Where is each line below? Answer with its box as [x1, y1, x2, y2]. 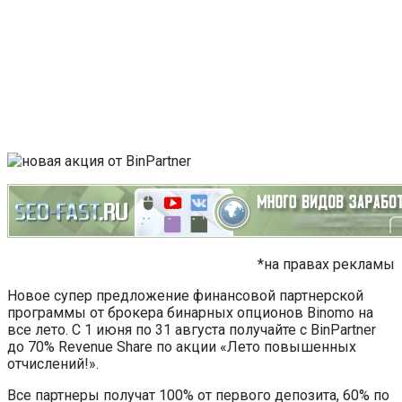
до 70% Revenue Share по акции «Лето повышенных [7, 337, 356, 355]
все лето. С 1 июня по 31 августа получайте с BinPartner [7, 320, 376, 338]
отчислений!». [7, 354, 99, 372]
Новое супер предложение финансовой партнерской [7, 286, 363, 304]
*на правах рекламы [258, 255, 395, 273]
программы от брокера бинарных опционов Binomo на [7, 303, 373, 321]
